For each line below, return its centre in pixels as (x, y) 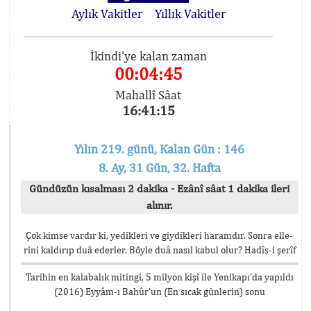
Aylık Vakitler (107, 14)
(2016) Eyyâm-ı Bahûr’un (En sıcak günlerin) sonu (159, 292)
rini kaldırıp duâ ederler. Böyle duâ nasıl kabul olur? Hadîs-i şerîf (159, 250)
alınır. (159, 205)
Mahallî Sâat (149, 95)
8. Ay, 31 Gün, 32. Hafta (159, 168)
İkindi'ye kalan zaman (148, 56)
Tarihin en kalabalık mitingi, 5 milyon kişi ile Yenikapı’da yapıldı (159, 277)
